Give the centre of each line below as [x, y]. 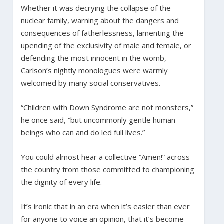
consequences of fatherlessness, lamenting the [102, 33]
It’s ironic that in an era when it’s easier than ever [105, 206]
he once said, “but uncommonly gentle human [98, 120]
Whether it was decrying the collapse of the [96, 8]
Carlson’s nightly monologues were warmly [94, 70]
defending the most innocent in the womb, [93, 58]
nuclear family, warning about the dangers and [100, 20]
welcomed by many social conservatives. [90, 83]
